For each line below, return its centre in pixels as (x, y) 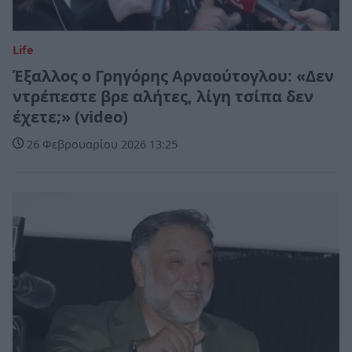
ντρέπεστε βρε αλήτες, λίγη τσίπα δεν (163, 97)
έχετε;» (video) (70, 117)
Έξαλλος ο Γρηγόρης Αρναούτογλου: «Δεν (173, 76)
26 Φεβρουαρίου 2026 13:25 (101, 145)
